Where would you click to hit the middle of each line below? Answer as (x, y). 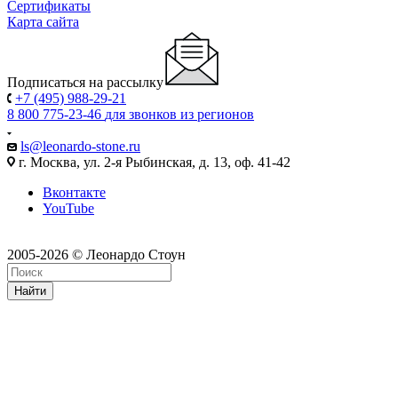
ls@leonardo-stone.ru (80, 146)
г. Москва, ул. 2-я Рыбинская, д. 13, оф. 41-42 (153, 162)
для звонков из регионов (179, 114)
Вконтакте (74, 192)
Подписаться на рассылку (85, 82)
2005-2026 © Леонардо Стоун (96, 254)
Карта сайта (43, 21)
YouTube (68, 208)
